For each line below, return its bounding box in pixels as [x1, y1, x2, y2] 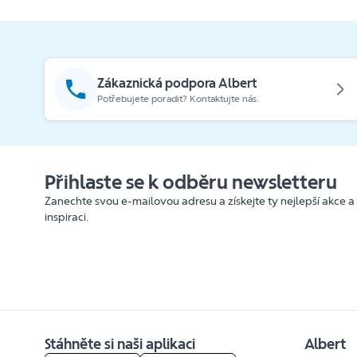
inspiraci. [45, 210, 89, 224]
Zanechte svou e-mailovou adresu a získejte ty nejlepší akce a [45, 194, 355, 208]
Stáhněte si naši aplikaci [45, 335, 195, 353]
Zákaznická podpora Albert [97, 75, 257, 91]
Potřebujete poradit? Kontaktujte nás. [97, 92, 260, 104]
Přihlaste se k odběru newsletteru [45, 171, 337, 194]
